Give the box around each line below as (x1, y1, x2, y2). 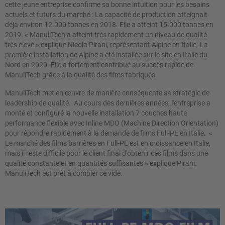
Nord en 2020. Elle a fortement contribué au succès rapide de (5, 61, 193, 69)
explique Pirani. (148, 159, 197, 167)
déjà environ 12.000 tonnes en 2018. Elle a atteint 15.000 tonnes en (5, 21, 213, 29)
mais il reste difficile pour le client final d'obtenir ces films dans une (5, 149, 208, 157)
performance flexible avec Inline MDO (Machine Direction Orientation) (5, 119, 218, 127)
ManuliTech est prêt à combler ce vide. (5, 169, 123, 177)
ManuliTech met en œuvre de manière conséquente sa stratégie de (5, 89, 209, 97)
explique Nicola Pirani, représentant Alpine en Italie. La (39, 41, 208, 49)
